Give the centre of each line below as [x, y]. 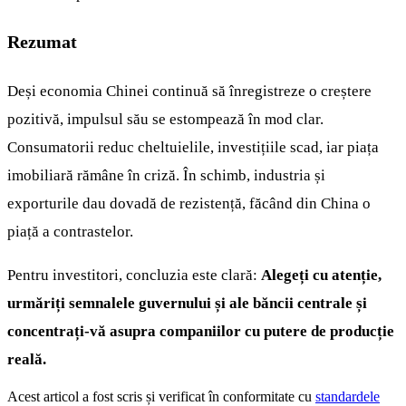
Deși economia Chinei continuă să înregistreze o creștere [189, 91]
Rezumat [42, 41]
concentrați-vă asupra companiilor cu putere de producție [201, 331]
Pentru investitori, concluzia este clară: [134, 275]
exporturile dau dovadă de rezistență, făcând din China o [189, 203]
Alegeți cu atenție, [321, 275]
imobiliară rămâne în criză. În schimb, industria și [166, 175]
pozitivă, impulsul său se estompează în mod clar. [165, 119]
